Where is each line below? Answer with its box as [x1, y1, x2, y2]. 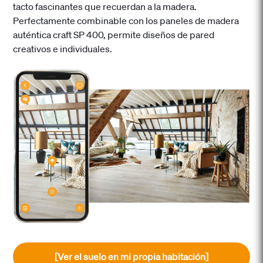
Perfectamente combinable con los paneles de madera [13, 15, 240, 27]
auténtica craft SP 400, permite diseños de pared [13, 29, 215, 41]
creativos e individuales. [13, 43, 113, 55]
